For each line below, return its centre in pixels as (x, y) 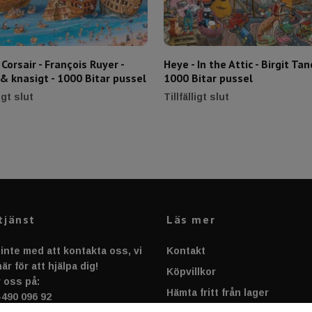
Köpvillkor (191, 271)
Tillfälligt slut (196, 96)
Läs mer (191, 219)
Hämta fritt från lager (218, 292)
